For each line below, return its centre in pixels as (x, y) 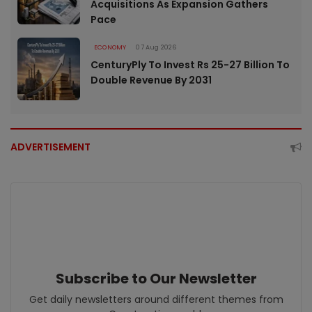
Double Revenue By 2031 (151, 80)
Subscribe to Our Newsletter (156, 278)
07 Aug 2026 (156, 47)
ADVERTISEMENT (50, 147)
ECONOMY (110, 47)
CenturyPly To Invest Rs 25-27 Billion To (190, 64)
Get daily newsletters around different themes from (156, 299)
